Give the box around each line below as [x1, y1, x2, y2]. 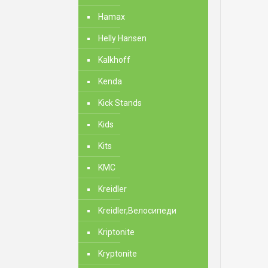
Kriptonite [98, 227, 135, 237]
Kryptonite [98, 249, 137, 258]
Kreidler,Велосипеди [98, 206, 176, 215]
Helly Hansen [98, 33, 147, 43]
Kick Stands [98, 98, 142, 108]
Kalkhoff [98, 55, 130, 65]
